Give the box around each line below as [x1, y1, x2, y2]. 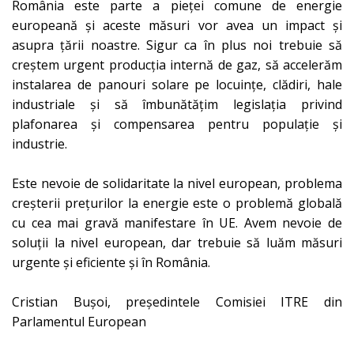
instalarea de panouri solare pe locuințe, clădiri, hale [12, 75, 342, 93]
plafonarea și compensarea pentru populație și [12, 115, 342, 133]
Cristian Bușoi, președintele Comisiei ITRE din [12, 292, 342, 311]
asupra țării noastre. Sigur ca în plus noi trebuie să [12, 36, 342, 54]
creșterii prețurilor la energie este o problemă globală [12, 194, 342, 212]
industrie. [12, 134, 67, 153]
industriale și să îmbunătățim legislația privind [12, 95, 342, 113]
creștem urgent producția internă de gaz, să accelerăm [12, 55, 342, 73]
